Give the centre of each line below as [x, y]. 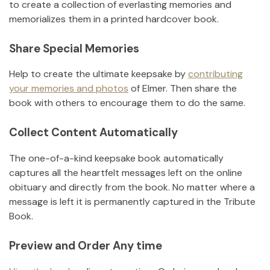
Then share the [203, 89]
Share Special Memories [74, 48]
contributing [215, 74]
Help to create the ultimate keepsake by [97, 74]
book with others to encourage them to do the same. [127, 103]
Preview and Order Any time [86, 246]
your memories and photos [69, 89]
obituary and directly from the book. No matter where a [132, 187]
